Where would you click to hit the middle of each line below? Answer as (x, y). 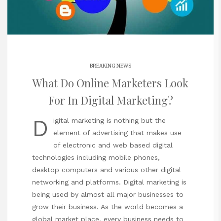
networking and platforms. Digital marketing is (109, 182)
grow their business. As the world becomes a (108, 207)
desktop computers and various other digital (107, 170)
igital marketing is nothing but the (110, 121)
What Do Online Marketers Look (110, 83)
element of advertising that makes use (117, 133)
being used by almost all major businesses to (108, 195)
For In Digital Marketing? (110, 100)
